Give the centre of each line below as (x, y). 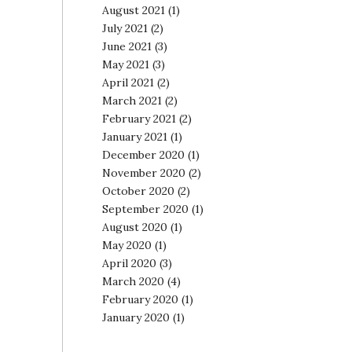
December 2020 (143, 155)
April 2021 (128, 82)
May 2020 (126, 245)
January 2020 (136, 317)
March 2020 (133, 281)
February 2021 (139, 119)
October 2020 (138, 191)
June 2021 (126, 46)
